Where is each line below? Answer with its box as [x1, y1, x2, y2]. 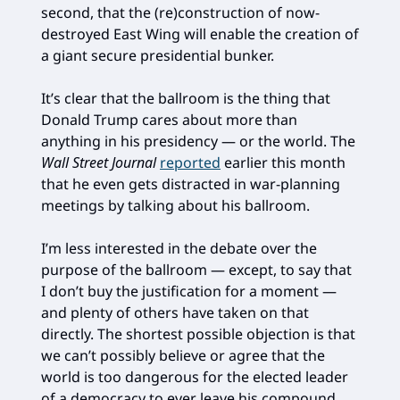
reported [160, 153, 221, 172]
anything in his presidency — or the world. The [41, 131, 355, 151]
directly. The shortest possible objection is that [41, 324, 355, 344]
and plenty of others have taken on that [41, 303, 309, 322]
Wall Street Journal [41, 153, 156, 172]
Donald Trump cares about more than [41, 110, 297, 129]
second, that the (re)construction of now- [41, 3, 320, 22]
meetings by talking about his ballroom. [41, 196, 310, 215]
